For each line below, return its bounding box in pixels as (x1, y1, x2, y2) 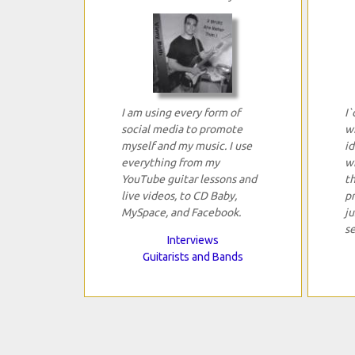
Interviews (166, 234, 219, 247)
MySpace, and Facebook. (120, 206, 241, 219)
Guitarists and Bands (142, 250, 243, 264)
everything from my (120, 156, 219, 170)
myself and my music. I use (120, 139, 252, 153)
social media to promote (120, 123, 242, 136)
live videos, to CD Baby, (120, 189, 237, 203)
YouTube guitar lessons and (120, 173, 257, 186)
